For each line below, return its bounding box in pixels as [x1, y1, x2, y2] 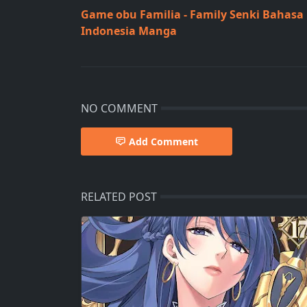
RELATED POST [81, 189, 157, 204]
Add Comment [129, 135, 198, 148]
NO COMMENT [81, 101, 158, 116]
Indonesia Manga [81, 23, 177, 38]
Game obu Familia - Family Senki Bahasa [81, 7, 304, 22]
